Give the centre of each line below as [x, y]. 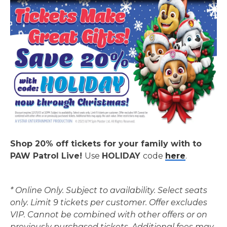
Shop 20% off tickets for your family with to [106, 144]
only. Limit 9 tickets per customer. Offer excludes [109, 202]
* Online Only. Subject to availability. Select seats [109, 190]
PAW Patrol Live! [47, 156]
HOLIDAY [122, 156]
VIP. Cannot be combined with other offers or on [109, 215]
